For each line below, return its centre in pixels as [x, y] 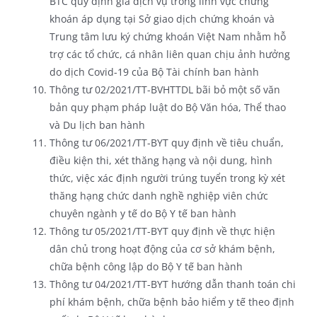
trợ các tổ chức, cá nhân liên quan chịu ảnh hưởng [169, 54]
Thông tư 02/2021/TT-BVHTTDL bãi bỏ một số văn [165, 89]
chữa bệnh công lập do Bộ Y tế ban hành [146, 266]
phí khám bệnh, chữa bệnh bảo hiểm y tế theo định [172, 301]
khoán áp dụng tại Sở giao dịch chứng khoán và [162, 18]
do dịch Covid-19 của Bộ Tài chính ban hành [154, 71]
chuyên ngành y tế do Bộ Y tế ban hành [143, 213]
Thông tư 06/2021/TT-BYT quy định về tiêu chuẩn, [166, 142]
